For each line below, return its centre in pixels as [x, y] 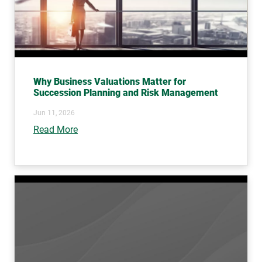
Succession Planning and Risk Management [126, 92]
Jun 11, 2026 [54, 113]
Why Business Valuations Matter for [110, 81]
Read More [56, 129]
